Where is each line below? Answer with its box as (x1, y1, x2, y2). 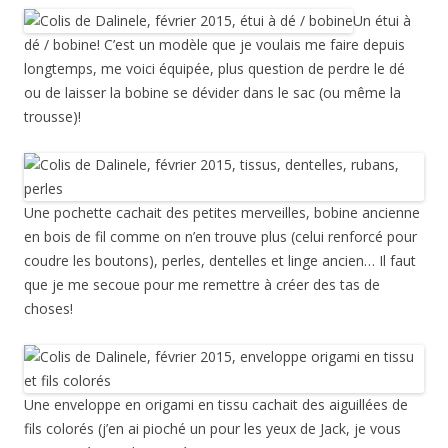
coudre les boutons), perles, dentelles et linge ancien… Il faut (24, 251, 416, 270)
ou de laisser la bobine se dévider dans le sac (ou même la (24, 83, 401, 102)
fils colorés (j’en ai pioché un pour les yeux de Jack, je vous (24, 419, 401, 438)
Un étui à (353, 11, 411, 30)
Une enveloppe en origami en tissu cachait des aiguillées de (24, 395, 408, 414)
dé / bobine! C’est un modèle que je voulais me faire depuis (24, 35, 405, 54)
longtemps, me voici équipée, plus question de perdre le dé (24, 59, 405, 78)
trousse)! (24, 107, 81, 126)
